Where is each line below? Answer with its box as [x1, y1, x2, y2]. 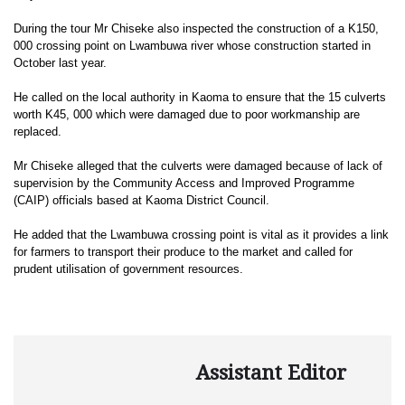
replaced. [14, 125, 61, 139]
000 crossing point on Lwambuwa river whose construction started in [14, 39, 371, 53]
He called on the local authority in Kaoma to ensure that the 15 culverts [14, 90, 386, 105]
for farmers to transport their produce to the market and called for [14, 245, 353, 259]
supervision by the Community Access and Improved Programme [14, 176, 354, 191]
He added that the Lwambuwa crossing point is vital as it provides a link [14, 228, 389, 242]
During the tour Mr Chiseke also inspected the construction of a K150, [14, 22, 379, 36]
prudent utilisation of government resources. [14, 262, 243, 277]
